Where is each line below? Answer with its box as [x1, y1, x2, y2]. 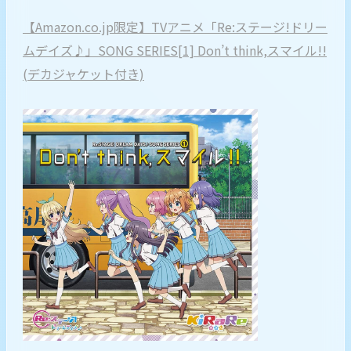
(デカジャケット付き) [23, 63, 144, 83]
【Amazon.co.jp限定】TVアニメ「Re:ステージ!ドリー [23, 16, 327, 36]
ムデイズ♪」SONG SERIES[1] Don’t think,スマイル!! [23, 40, 327, 60]
